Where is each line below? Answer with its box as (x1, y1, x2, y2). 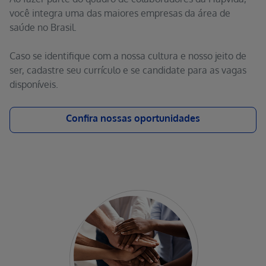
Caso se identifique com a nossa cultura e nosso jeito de (9, 50, 246, 62)
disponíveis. (9, 78, 61, 90)
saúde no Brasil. (9, 21, 77, 33)
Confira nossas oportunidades (66, 112, 200, 124)
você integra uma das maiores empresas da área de (9, 7, 230, 19)
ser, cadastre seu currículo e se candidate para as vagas (9, 64, 246, 76)
